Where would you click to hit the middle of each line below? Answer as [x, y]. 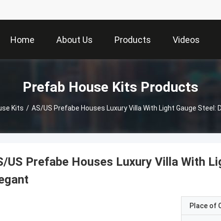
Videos [186, 40]
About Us [74, 40]
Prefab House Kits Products [110, 87]
